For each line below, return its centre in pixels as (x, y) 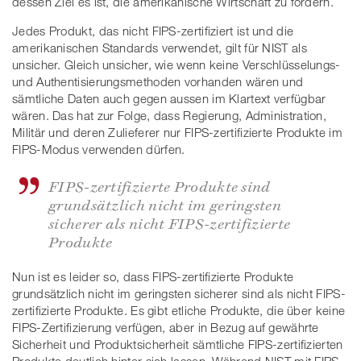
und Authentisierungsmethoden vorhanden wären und (158, 82)
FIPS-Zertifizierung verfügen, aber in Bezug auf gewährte (166, 328)
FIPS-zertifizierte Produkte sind (160, 185)
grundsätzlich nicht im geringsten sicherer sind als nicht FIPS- (179, 294)
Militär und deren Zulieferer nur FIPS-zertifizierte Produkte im (177, 133)
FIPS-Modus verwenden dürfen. (99, 149)
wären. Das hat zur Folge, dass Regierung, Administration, (170, 116)
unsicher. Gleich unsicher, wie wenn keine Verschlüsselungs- (176, 65)
